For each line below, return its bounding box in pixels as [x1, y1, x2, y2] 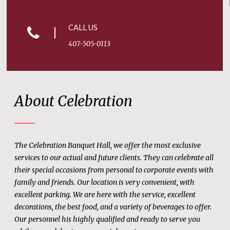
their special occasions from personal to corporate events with [14, 165, 214, 175]
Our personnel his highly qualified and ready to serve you [14, 215, 201, 224]
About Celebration [14, 92, 133, 111]
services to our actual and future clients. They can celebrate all [14, 153, 214, 163]
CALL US [68, 23, 98, 32]
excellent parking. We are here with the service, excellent [14, 190, 196, 200]
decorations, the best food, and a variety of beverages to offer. [14, 202, 212, 212]
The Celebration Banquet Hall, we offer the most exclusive [14, 141, 201, 150]
